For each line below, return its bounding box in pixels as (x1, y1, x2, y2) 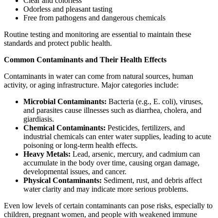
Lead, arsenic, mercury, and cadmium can (71, 150, 200, 159)
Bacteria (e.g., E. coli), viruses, (107, 97, 203, 106)
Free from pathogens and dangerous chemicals (23, 14, 165, 22)
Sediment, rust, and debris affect (102, 176, 202, 185)
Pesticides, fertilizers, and (106, 124, 185, 132)
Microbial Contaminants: (23, 97, 107, 106)
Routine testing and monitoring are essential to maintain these (4, 30, 191, 39)
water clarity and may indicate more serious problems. (23, 185, 188, 194)
